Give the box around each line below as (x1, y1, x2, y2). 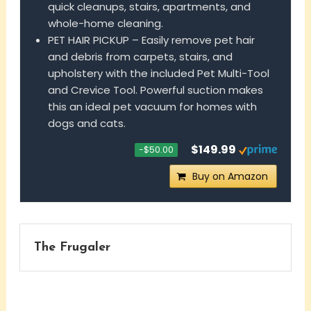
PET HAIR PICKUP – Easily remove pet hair (47, 33, 255, 48)
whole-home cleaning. (47, 16, 163, 31)
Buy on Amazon (192, 169, 269, 184)
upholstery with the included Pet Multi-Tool (47, 66, 269, 81)
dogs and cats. (47, 116, 126, 131)
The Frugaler (33, 241, 110, 255)
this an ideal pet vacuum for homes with (47, 99, 257, 115)
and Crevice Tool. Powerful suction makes (47, 83, 263, 98)
